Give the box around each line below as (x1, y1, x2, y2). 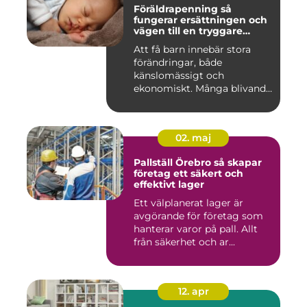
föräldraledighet (134, 35, 214, 48)
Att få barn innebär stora (134, 42, 251, 56)
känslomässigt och (134, 69, 224, 82)
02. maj (175, 131, 211, 144)
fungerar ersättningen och (134, 13, 267, 26)
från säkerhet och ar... (134, 235, 235, 248)
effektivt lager (134, 177, 204, 191)
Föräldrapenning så (134, 2, 221, 15)
